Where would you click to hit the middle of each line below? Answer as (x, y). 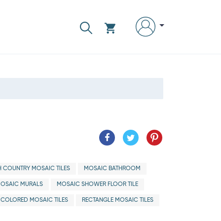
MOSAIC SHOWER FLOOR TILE (97, 184)
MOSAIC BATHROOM (112, 169)
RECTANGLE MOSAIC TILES (117, 200)
